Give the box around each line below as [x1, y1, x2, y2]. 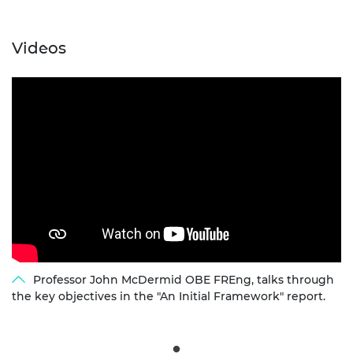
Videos [12, 39, 66, 58]
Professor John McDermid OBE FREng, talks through [30, 273, 334, 288]
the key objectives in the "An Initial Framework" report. [12, 289, 325, 304]
